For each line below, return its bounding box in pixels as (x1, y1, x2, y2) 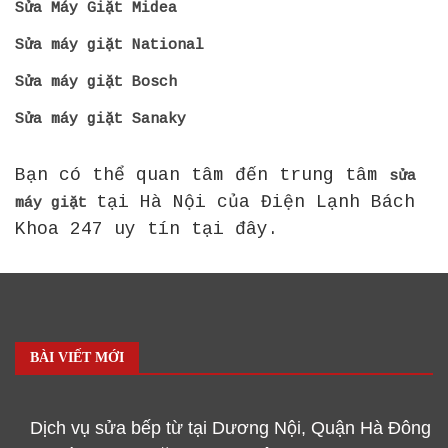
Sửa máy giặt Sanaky (15, 110, 186, 128)
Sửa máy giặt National (15, 36, 204, 54)
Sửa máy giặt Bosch (15, 73, 177, 91)
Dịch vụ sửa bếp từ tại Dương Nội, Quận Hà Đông (30, 417, 431, 438)
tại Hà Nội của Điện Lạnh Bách (96, 191, 415, 212)
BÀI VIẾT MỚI (30, 349, 124, 365)
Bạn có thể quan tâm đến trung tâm (15, 164, 389, 185)
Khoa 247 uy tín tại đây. (15, 218, 279, 239)
